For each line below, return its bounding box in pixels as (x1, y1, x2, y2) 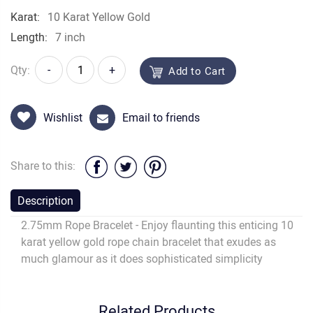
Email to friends (122, 110, 200, 126)
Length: (10, 29, 48, 45)
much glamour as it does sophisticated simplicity (21, 251, 263, 267)
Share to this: (10, 158, 78, 174)
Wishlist (43, 110, 82, 126)
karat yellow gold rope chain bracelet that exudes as (21, 234, 276, 250)
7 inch (52, 29, 85, 45)
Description (17, 193, 73, 209)
